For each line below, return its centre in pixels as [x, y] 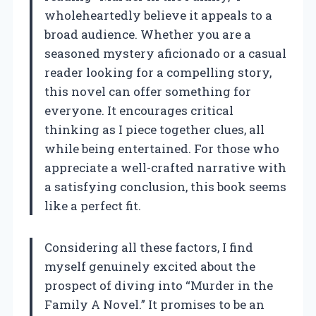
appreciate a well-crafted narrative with [165, 167]
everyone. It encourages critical [139, 110]
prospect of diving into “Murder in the [159, 285]
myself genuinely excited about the [150, 266]
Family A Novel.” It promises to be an [154, 304]
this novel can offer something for [148, 91]
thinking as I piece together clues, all [154, 129]
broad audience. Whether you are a [148, 34]
